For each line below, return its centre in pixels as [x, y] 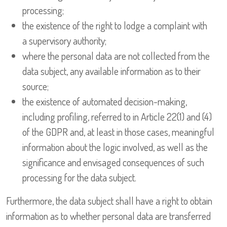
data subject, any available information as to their [111, 71]
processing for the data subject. [79, 178]
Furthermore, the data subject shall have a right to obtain [109, 201]
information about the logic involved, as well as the [115, 147]
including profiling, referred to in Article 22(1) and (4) [117, 117]
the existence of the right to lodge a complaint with [115, 26]
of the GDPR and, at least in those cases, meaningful [118, 132]
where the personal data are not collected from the [116, 56]
